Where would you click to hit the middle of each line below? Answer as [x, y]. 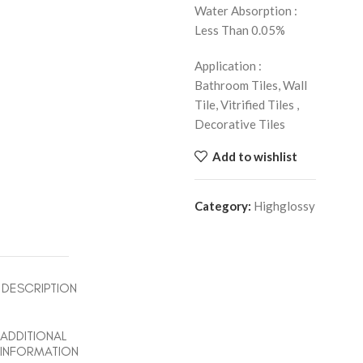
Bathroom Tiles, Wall [251, 85]
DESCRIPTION [39, 288]
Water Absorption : [246, 11]
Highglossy [284, 206]
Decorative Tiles [240, 124]
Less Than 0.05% [240, 30]
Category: [223, 206]
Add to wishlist [254, 156]
